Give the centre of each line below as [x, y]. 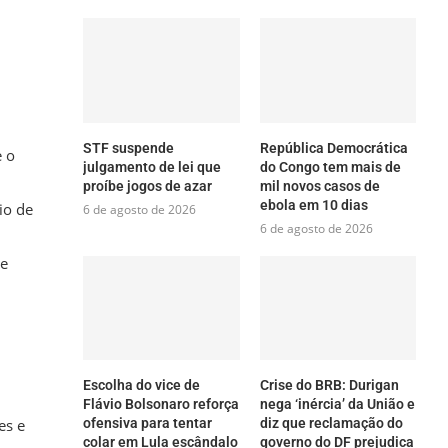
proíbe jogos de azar [148, 185]
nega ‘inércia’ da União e [337, 403]
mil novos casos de [319, 185]
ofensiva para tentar [148, 422]
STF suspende [129, 147]
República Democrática [333, 147]
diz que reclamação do [331, 422]
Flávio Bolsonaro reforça [161, 403]
